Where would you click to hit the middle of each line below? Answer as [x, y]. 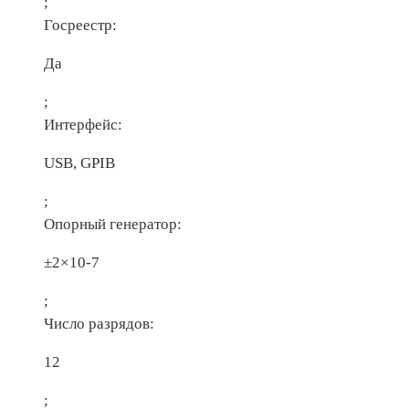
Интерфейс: [83, 125]
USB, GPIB [79, 163]
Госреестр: [80, 26]
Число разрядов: [99, 324]
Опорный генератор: [113, 225]
